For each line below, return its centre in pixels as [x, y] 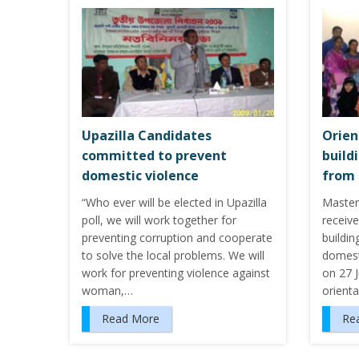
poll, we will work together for [159, 220]
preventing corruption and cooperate [177, 237]
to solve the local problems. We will [173, 255]
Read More [131, 318]
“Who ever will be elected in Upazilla [174, 202]
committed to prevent [154, 155]
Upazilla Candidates [147, 135]
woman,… [107, 290]
